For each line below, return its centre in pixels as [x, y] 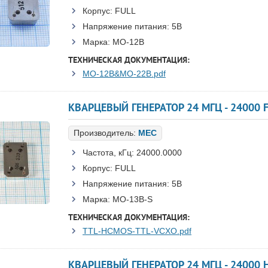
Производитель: [106, 133]
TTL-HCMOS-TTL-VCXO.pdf [137, 231]
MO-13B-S [133, 199]
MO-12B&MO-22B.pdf [124, 74]
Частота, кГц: [108, 153]
